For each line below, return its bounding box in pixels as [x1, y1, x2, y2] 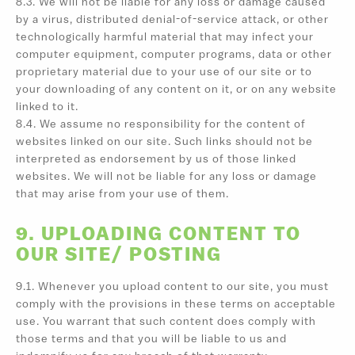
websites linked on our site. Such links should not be [16, 136, 313, 148]
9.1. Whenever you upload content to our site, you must [16, 281, 329, 294]
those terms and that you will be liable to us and [16, 334, 287, 346]
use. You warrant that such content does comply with [16, 316, 316, 329]
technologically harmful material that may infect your [16, 31, 314, 44]
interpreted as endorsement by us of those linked [16, 153, 296, 166]
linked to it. [16, 101, 78, 113]
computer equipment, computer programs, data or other [16, 48, 332, 61]
